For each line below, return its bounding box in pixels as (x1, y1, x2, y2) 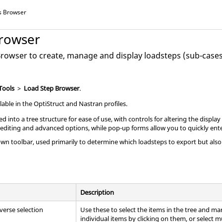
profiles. (103, 99, 128, 108)
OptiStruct (34, 99, 65, 108)
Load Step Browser (24, 84, 80, 93)
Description (80, 188, 114, 197)
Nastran (79, 99, 103, 108)
